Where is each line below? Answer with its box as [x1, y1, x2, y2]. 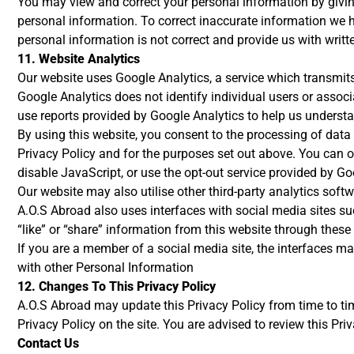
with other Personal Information [17, 260, 194, 275]
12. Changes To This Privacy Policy [17, 279, 216, 294]
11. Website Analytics [17, 51, 140, 66]
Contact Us [17, 336, 79, 351]
